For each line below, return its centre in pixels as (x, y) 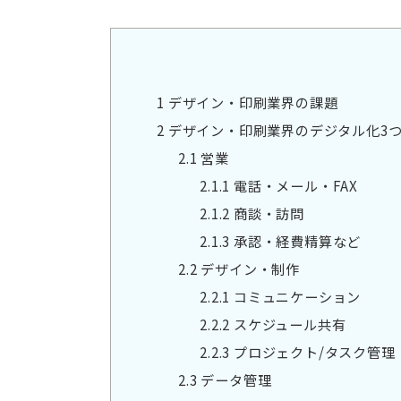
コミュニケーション (296, 297)
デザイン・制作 (248, 269)
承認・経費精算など (296, 241)
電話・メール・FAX (294, 186)
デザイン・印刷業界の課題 (251, 102)
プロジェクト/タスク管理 (313, 352)
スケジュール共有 (288, 324)
